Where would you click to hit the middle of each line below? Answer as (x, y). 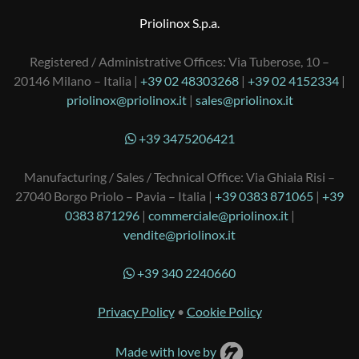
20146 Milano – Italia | (77, 80)
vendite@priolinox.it (179, 234)
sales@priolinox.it (244, 99)
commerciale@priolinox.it (218, 215)
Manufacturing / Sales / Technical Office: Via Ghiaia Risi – (179, 176)
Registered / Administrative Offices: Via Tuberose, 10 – (179, 61)
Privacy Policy (136, 311)
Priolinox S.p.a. (179, 22)
